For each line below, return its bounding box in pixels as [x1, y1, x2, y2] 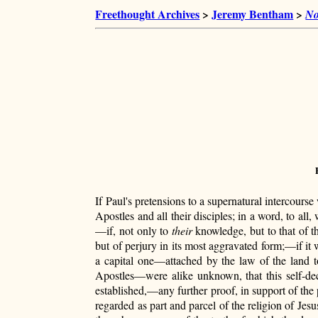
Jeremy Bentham [212, 6, 294, 22]
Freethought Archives [95, 6, 200, 22]
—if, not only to [95, 223, 172, 238]
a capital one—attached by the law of [95, 253, 269, 268]
